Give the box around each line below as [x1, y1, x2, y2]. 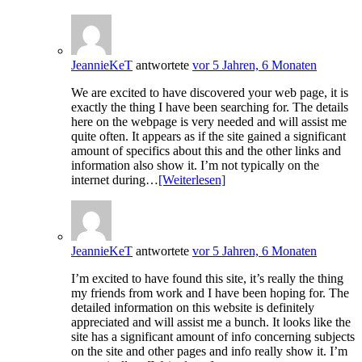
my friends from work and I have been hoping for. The [71, 286, 349, 301]
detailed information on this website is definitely [71, 301, 314, 315]
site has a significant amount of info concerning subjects [71, 330, 355, 344]
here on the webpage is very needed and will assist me [71, 115, 347, 129]
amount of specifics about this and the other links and [71, 144, 341, 158]
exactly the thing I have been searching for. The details [71, 100, 348, 115]
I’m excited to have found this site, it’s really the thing [71, 271, 343, 286]
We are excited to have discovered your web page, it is [71, 86, 348, 100]
